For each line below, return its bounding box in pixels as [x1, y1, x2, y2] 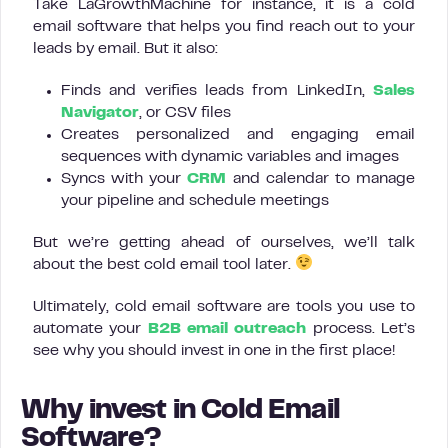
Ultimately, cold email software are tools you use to [33, 299, 415, 314]
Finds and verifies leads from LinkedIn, [61, 83, 373, 98]
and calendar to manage [226, 171, 416, 186]
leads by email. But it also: [33, 41, 218, 56]
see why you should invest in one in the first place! [33, 343, 395, 358]
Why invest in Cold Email [21, 398, 340, 424]
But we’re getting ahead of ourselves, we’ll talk [33, 235, 415, 250]
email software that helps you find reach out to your [33, 19, 415, 34]
